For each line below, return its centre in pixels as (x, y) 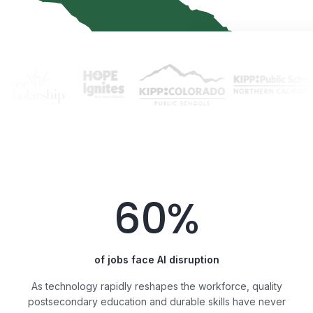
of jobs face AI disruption (156, 260)
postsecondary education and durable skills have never (156, 301)
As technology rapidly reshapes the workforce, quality (156, 286)
